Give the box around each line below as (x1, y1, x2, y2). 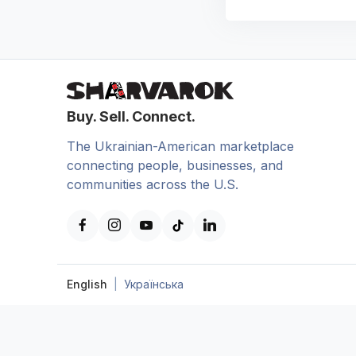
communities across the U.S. (67, 176, 238, 192)
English (67, 277, 107, 291)
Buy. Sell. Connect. (67, 107, 195, 125)
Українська (124, 277, 184, 291)
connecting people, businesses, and (67, 157, 283, 173)
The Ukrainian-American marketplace (67, 137, 294, 154)
